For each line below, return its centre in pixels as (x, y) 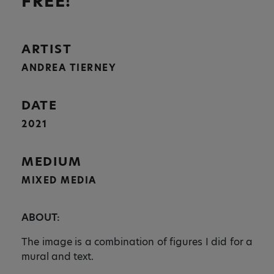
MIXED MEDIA (59, 180)
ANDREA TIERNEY (69, 68)
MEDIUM (51, 161)
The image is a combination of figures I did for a (137, 242)
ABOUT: (41, 217)
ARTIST (46, 49)
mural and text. (57, 257)
